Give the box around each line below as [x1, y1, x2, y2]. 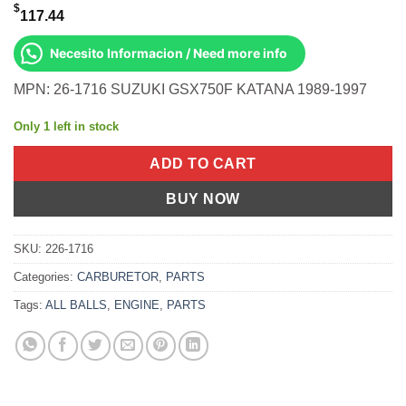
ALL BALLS [45, 298, 107, 313]
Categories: [14, 270, 77, 285]
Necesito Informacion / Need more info [50, 45, 287, 62]
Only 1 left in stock [14, 119, 119, 133]
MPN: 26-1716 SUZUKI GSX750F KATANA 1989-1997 [14, 82, 367, 98]
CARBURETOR [77, 270, 159, 285]
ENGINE [114, 298, 159, 313]
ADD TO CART [150, 155, 256, 171]
